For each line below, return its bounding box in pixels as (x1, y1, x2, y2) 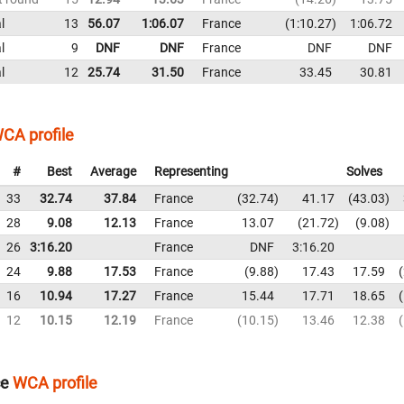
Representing (154, 163, 228, 179)
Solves (345, 163, 382, 179)
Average (90, 163, 136, 179)
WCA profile (13, 373, 97, 393)
